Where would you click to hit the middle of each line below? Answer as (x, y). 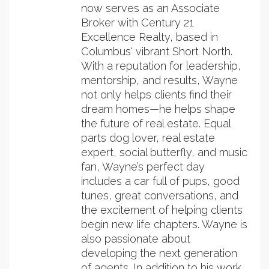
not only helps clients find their (156, 95)
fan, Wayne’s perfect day (143, 167)
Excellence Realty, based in (150, 37)
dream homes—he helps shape (158, 109)
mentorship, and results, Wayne (159, 80)
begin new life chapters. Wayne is (164, 225)
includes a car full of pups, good (160, 181)
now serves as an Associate (150, 8)
